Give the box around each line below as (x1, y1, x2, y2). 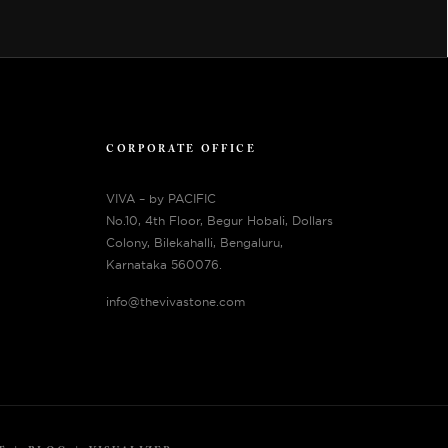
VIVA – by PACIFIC (106, 191, 216, 207)
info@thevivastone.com (106, 294, 245, 310)
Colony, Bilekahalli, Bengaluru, (106, 235, 283, 251)
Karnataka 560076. (106, 257, 222, 273)
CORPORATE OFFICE (106, 145, 257, 156)
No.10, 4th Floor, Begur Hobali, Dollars (106, 213, 333, 229)
